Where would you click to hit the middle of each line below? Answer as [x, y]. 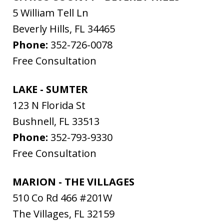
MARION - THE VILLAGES [73, 182]
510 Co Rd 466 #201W [62, 198]
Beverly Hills [41, 29]
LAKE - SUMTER [50, 89]
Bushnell [33, 121]
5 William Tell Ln [50, 13]
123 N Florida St [49, 105]
